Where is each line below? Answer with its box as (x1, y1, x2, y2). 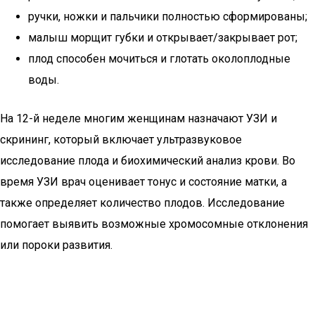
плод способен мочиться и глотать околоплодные (28, 52, 290, 65)
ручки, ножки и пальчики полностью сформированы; (28, 10, 307, 23)
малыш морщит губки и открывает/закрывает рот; (28, 31, 297, 44)
